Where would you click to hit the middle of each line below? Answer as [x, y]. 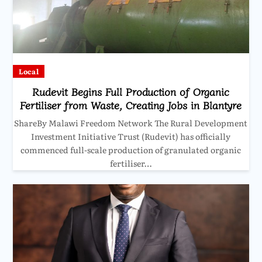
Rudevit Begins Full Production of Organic [131, 92]
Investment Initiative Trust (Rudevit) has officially [131, 137]
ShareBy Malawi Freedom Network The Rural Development [131, 123]
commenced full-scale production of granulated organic [131, 150]
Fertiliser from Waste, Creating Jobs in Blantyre [131, 105]
